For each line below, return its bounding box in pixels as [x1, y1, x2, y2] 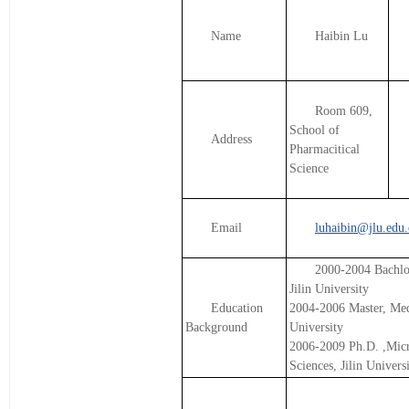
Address [211, 132, 252, 146]
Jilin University [289, 282, 369, 296]
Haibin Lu [315, 29, 368, 43]
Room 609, [315, 104, 372, 118]
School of [289, 123, 340, 137]
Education [211, 301, 263, 315]
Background [185, 320, 247, 334]
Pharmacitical [289, 142, 360, 156]
